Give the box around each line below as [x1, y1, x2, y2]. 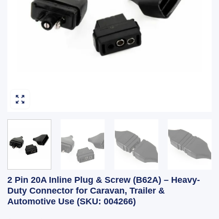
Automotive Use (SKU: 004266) [7, 196, 136, 206]
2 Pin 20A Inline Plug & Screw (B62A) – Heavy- [7, 175, 200, 185]
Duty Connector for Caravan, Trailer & [7, 185, 165, 196]
